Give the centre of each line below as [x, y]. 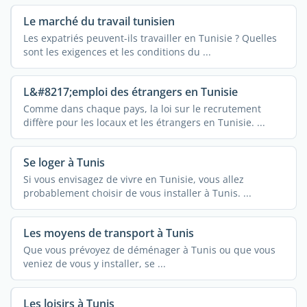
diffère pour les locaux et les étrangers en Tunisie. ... [144, 122]
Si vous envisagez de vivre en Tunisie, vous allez [133, 179]
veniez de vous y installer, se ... [94, 263]
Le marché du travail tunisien [99, 22]
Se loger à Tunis [64, 163]
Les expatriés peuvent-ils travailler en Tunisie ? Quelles [150, 38]
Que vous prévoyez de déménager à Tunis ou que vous [149, 249]
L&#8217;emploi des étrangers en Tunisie [130, 92]
